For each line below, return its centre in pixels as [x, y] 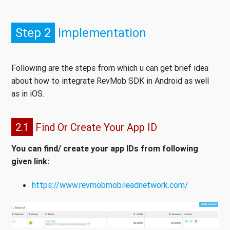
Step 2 [33, 33]
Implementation [101, 33]
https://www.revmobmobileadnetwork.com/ [110, 185]
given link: [30, 161]
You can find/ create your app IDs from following [105, 149]
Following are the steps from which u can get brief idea [110, 68]
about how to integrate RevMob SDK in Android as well [110, 81]
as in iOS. [28, 94]
